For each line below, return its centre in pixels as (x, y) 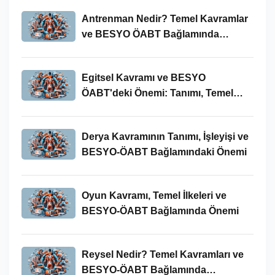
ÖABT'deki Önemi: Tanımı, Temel (157, 93)
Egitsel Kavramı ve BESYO (143, 77)
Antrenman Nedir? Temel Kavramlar (165, 18)
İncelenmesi (109, 49)
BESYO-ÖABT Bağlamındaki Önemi (164, 152)
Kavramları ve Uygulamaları (145, 108)
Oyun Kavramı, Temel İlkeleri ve (154, 195)
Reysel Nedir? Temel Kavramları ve (162, 254)
